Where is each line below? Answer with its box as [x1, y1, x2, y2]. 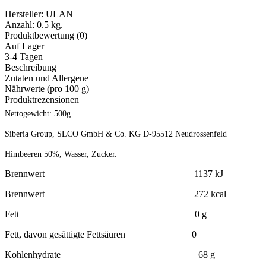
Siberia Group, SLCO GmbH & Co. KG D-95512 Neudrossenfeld [5, 129, 229, 139]
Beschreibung [5, 62, 56, 73]
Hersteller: [5, 9, 46, 20]
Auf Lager [5, 41, 44, 52]
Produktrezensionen [5, 94, 79, 105]
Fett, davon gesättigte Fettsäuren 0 [5, 229, 197, 240]
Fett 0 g [5, 209, 207, 220]
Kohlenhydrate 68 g [5, 249, 215, 260]
